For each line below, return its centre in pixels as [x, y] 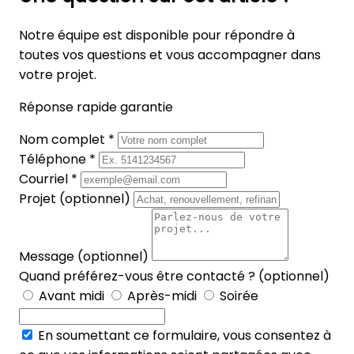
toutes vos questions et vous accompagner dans [170, 55]
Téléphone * [59, 160]
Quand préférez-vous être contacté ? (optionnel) [174, 277]
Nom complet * [68, 140]
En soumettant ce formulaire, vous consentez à [185, 336]
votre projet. [58, 75]
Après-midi [162, 296]
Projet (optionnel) [76, 199]
